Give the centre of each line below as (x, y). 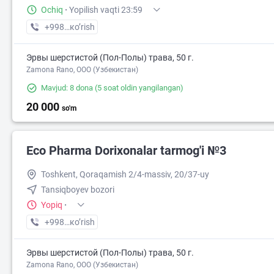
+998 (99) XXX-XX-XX (86, 222)
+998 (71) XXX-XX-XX (86, 27)
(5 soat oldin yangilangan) (138, 88)
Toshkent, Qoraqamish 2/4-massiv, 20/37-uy (125, 174)
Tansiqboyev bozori (78, 190)
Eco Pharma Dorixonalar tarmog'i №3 (126, 150)
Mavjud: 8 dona (67, 88)
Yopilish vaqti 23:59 (106, 10)
